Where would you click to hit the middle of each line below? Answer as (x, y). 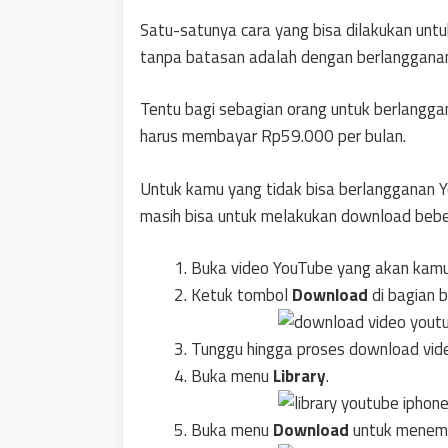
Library (299, 376)
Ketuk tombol (241, 295)
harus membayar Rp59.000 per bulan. (273, 136)
